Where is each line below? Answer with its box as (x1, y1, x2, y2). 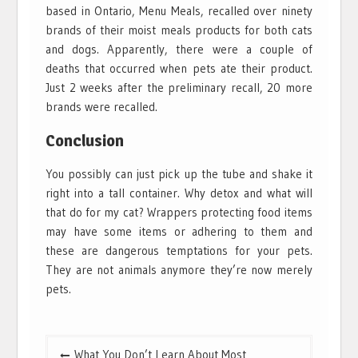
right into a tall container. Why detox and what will (46, 185, 312, 201)
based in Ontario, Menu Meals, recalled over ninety (46, 2, 312, 18)
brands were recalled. (46, 98, 158, 114)
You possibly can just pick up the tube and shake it (46, 165, 312, 181)
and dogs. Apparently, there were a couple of (46, 41, 312, 57)
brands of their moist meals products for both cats (46, 22, 312, 38)
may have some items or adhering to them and (46, 223, 312, 239)
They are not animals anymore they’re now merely (46, 261, 312, 277)
